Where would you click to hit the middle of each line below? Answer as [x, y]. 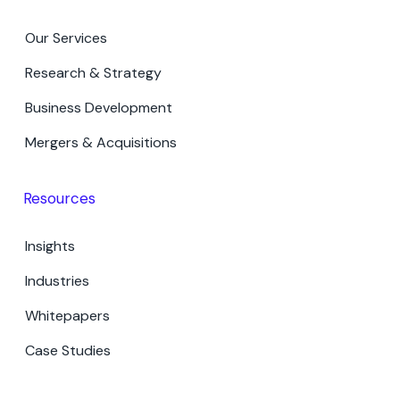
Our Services [66, 38]
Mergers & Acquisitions [101, 142]
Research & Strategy [93, 73]
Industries [57, 281]
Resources [59, 198]
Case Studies [68, 350]
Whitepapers [67, 316]
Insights [50, 246]
